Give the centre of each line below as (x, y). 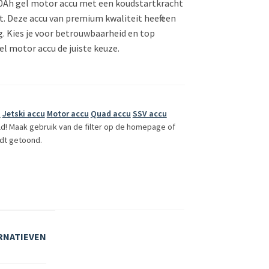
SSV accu (150, 113)
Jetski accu (23, 113)
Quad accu (110, 113)
